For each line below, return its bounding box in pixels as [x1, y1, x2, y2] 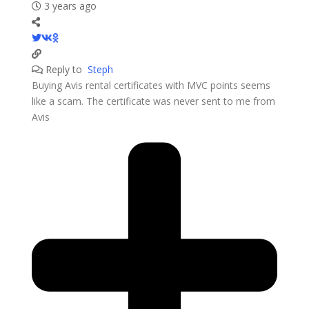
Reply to [42, 62, 88, 76]
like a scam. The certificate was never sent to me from [31, 94, 275, 108]
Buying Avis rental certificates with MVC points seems [31, 78, 270, 92]
